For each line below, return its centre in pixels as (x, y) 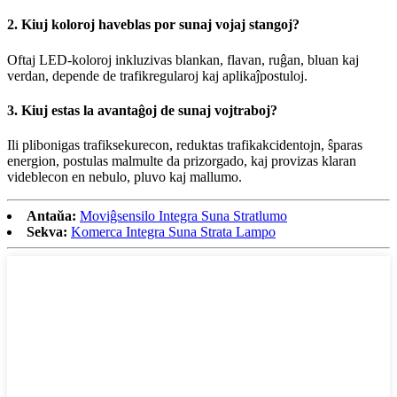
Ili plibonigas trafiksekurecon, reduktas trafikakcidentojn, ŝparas (185, 145)
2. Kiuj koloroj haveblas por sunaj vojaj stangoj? (153, 25)
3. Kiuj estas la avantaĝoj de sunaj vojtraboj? (142, 110)
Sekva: (47, 232)
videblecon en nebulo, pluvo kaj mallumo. (125, 177)
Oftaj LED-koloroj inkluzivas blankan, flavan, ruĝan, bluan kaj (183, 59)
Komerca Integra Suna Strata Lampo (173, 232)
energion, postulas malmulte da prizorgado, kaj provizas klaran (182, 161)
